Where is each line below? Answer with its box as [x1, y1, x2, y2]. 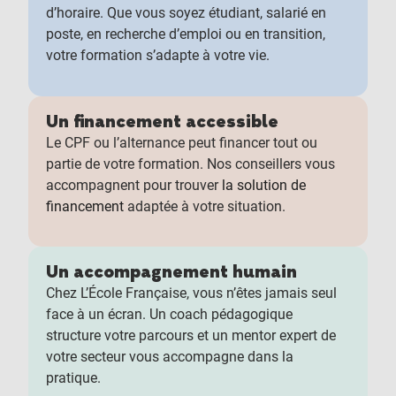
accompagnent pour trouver [45, 176, 222, 194]
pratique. [45, 369, 101, 387]
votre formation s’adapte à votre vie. [45, 46, 270, 64]
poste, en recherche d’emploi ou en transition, [45, 25, 325, 42]
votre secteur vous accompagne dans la [45, 348, 293, 366]
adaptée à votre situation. [123, 197, 289, 215]
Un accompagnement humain [45, 262, 297, 285]
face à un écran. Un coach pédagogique [45, 306, 293, 324]
